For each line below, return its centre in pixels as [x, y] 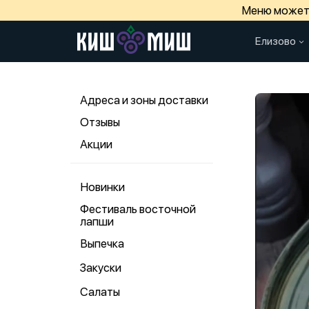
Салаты [100, 292]
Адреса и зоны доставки [144, 100]
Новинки [102, 187]
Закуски [101, 268]
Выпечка [102, 243]
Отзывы [100, 122]
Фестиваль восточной [138, 209]
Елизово [276, 41]
